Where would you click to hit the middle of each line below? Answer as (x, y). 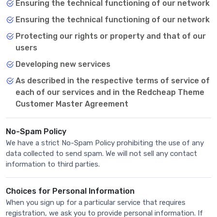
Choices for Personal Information (70, 191)
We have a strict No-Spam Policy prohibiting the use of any (105, 143)
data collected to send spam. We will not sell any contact (101, 154)
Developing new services (63, 64)
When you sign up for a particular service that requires (96, 202)
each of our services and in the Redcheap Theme (110, 92)
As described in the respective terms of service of (113, 81)
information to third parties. (53, 164)
